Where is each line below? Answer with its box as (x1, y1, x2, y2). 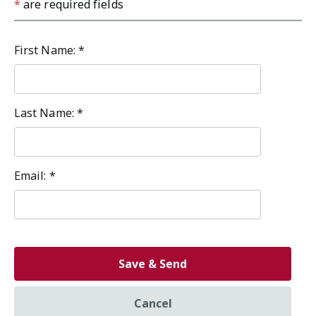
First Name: (14, 42, 78, 58)
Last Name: (14, 105, 77, 121)
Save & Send (119, 256, 187, 272)
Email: (14, 168, 49, 183)
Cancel (133, 296, 172, 311)
